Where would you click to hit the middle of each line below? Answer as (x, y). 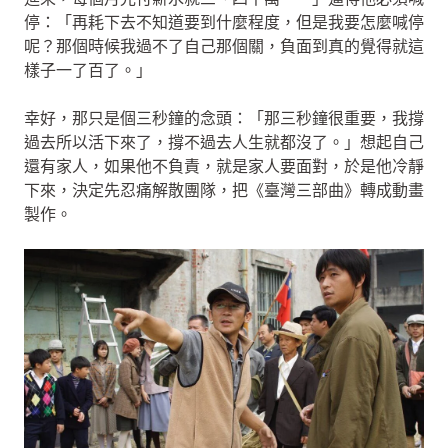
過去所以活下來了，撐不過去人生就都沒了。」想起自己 (224, 143)
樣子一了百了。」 (88, 71)
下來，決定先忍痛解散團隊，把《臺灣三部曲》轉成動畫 (224, 191)
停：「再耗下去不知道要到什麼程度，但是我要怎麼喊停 (224, 23)
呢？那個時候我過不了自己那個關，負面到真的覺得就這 (224, 47)
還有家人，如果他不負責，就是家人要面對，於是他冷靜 (224, 167)
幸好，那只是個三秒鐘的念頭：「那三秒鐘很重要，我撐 (224, 119)
